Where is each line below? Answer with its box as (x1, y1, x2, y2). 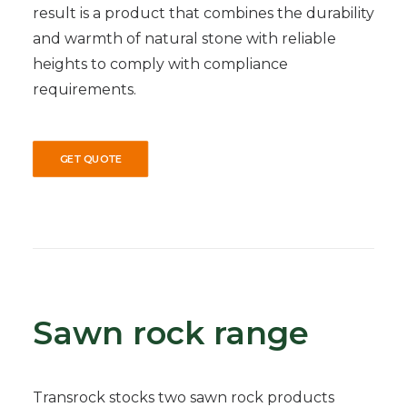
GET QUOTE (59, 152, 122, 166)
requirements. (33, 81, 136, 98)
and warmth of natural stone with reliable (33, 30, 336, 47)
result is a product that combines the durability (33, 5, 374, 22)
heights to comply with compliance (33, 55, 288, 73)
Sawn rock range (33, 313, 309, 352)
